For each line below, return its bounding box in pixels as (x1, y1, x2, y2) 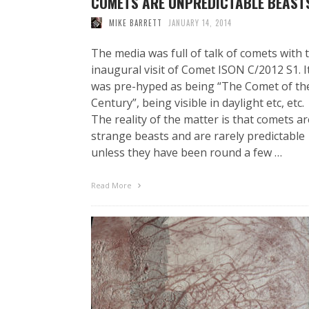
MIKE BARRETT (108, 17, 162, 28)
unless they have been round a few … (91, 144, 282, 160)
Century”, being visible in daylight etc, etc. (91, 94, 304, 110)
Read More (91, 179, 134, 190)
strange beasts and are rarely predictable (91, 128, 305, 143)
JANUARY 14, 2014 (168, 17, 232, 28)
